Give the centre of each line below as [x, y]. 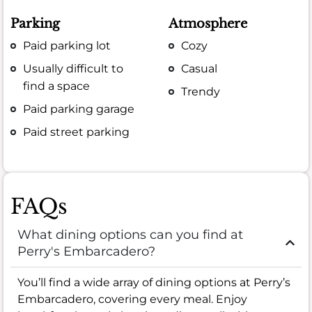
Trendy [201, 92]
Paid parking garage [79, 109]
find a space [57, 86]
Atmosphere [208, 23]
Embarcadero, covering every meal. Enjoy [132, 299]
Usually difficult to [73, 68]
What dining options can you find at [130, 234]
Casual [200, 68]
